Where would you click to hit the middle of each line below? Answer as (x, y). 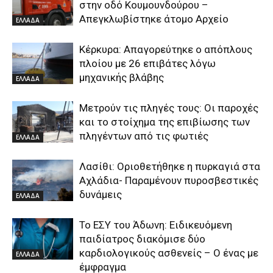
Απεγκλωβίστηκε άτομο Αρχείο (154, 19)
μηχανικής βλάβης (122, 77)
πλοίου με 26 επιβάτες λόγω (147, 63)
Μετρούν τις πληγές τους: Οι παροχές (169, 108)
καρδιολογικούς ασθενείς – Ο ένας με (169, 253)
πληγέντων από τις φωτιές (144, 136)
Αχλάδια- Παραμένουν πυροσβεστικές (169, 180)
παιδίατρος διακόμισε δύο (142, 239)
